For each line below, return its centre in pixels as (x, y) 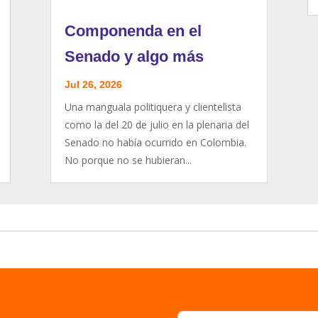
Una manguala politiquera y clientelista (153, 106)
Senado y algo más (135, 56)
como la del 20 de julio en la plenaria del (157, 124)
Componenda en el (133, 31)
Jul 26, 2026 (94, 84)
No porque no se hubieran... (128, 160)
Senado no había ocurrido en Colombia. (156, 142)
